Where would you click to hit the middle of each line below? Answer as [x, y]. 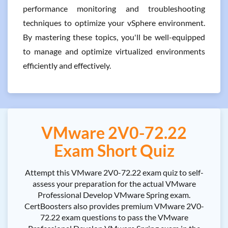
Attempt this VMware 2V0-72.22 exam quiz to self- [114, 172]
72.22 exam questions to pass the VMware [114, 217]
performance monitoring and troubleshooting [114, 8]
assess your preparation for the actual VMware [114, 183]
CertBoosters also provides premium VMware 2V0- [114, 206]
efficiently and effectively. [67, 65]
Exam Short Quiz [114, 150]
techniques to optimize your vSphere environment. [114, 23]
